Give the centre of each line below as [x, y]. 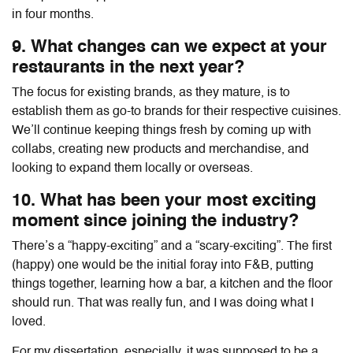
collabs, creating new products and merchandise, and [160, 149]
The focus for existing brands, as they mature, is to [151, 93]
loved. [29, 322]
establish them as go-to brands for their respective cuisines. [176, 111]
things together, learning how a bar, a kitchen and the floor [172, 284]
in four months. [54, 15]
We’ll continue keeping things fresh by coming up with [162, 130]
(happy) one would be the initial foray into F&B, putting [163, 265]
